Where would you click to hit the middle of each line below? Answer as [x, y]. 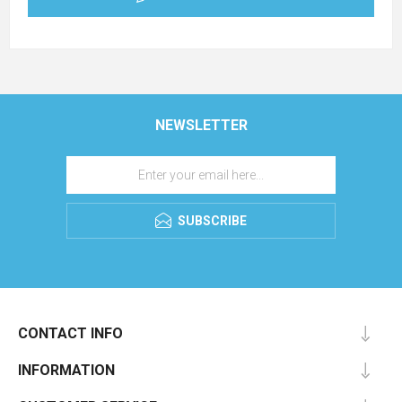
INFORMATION [66, 370]
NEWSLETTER [201, 125]
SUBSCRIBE [212, 221]
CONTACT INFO [70, 333]
